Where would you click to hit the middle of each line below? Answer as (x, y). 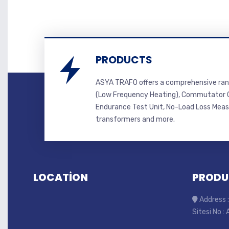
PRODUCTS (124, 60)
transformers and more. (135, 119)
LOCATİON (61, 177)
